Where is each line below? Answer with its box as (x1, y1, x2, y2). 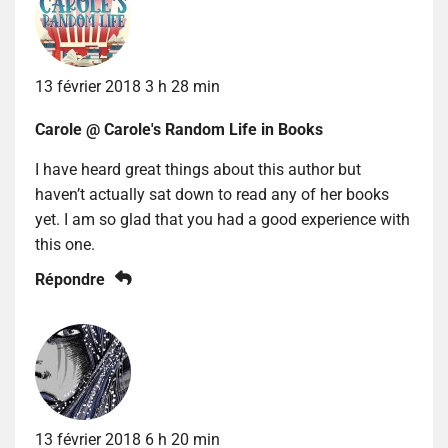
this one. (35, 234, 95, 254)
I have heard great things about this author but (35, 159, 361, 179)
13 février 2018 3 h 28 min (35, 76, 220, 96)
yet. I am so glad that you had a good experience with (35, 209, 410, 229)
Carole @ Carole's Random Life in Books (35, 119, 323, 139)
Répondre (35, 269, 105, 289)
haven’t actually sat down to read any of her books (35, 184, 389, 204)
